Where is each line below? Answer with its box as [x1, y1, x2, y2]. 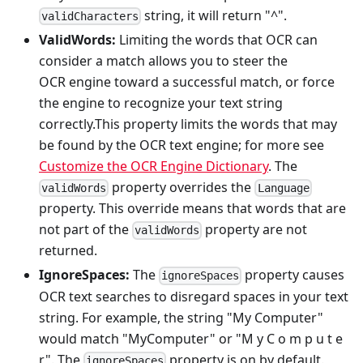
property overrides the [109, 177, 255, 196]
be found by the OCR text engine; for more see [39, 135, 324, 154]
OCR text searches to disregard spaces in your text [39, 287, 348, 305]
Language [257, 181, 310, 195]
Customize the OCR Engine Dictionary [39, 156, 268, 175]
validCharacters [41, 9, 139, 23]
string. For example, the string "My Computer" [39, 308, 323, 327]
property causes [241, 266, 345, 284]
